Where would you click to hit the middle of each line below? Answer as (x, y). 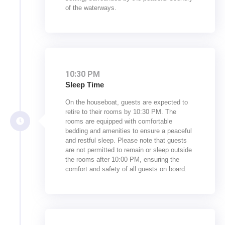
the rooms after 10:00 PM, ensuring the (122, 160)
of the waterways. (91, 8)
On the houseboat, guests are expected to (127, 102)
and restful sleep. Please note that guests (126, 141)
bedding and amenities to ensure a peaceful (129, 131)
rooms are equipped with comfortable (119, 122)
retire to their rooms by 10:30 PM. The (121, 112)
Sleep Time (85, 85)
